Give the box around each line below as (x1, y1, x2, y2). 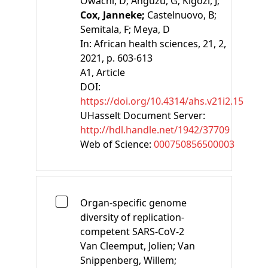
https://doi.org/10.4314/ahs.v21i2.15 (80, 94, 243, 108)
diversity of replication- (80, 210, 184, 224)
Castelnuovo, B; (147, 8, 217, 22)
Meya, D (133, 22, 170, 36)
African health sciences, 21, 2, (94, 36, 226, 50)
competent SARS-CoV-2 (80, 224, 184, 238)
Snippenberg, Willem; (80, 253, 176, 267)
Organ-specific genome (80, 196, 187, 209)
